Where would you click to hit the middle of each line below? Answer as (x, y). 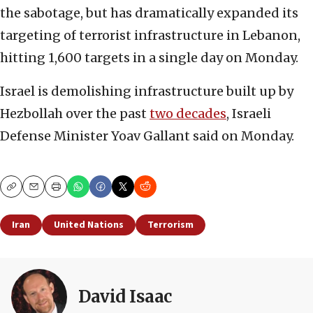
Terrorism (170, 225)
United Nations (89, 225)
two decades (188, 114)
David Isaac (125, 297)
